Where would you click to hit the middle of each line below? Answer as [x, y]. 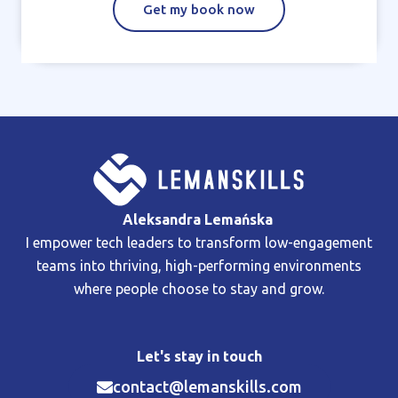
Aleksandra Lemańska [199, 219]
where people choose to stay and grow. [199, 288]
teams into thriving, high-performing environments [199, 265]
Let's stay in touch [199, 357]
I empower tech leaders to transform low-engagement [199, 242]
